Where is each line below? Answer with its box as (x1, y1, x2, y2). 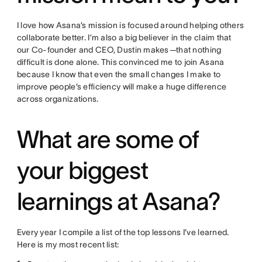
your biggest (16, 157, 148, 184)
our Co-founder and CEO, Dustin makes (16, 45, 169, 55)
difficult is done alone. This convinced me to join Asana (16, 57, 225, 67)
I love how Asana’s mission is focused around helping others (16, 20, 244, 30)
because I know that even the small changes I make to (16, 70, 221, 80)
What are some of (16, 126, 199, 153)
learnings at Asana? (16, 188, 220, 215)
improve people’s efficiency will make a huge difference (16, 82, 227, 92)
